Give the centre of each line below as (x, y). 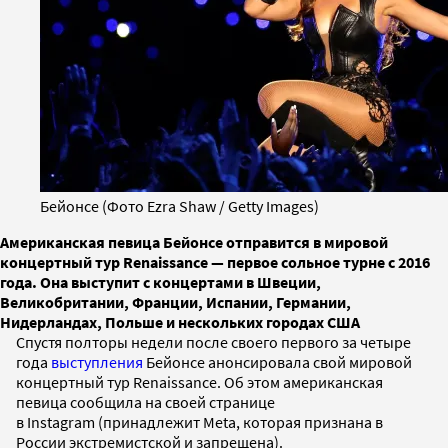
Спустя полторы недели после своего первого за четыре (213, 341)
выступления (97, 361)
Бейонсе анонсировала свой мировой (277, 361)
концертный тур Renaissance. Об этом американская (199, 381)
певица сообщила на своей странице (145, 401)
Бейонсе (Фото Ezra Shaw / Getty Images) (179, 205)
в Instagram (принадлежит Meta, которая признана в (199, 421)
